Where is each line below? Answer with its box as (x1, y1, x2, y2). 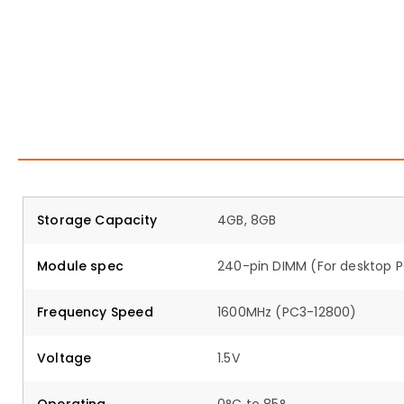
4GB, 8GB (217, 211, 277, 229)
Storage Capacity (37, 211, 157, 229)
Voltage (37, 349, 92, 367)
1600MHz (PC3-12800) (217, 303, 357, 321)
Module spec (37, 257, 124, 275)
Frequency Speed (37, 303, 153, 321)
